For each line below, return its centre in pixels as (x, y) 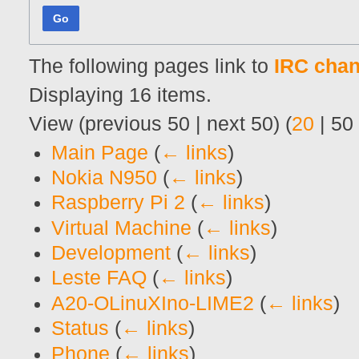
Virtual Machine (121, 228)
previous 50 (137, 123)
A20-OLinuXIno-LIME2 (153, 303)
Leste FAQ (99, 278)
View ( (57, 123)
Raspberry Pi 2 (118, 203)
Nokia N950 (104, 177)
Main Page (100, 152)
